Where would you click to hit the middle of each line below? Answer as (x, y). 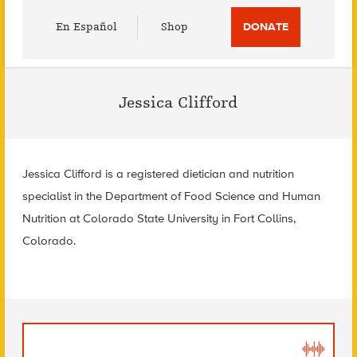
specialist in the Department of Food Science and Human (171, 196)
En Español (87, 27)
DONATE (266, 27)
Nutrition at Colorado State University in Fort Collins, (159, 218)
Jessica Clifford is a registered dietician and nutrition (158, 174)
